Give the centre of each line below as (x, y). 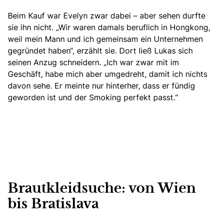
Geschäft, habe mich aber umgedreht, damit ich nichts (108, 74)
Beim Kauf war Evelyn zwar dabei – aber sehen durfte (107, 15)
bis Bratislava (53, 204)
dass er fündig (169, 85)
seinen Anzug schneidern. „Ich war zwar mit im (93, 62)
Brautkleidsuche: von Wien (102, 189)
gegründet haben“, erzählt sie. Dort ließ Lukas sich (100, 50)
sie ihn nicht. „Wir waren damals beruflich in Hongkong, (109, 27)
